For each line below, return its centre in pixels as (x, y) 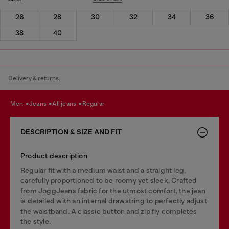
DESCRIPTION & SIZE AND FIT (71, 132)
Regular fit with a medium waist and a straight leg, (103, 170)
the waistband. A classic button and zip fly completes (109, 211)
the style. (36, 221)
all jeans (67, 104)
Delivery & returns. (34, 78)
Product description (54, 156)
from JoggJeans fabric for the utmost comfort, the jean (113, 190)
